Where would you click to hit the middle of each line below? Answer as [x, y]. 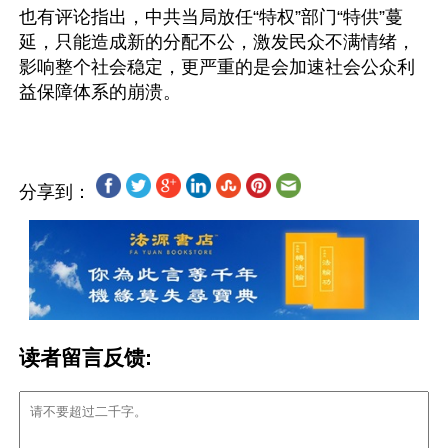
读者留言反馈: [85, 358]
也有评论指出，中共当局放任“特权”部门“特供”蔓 [211, 17]
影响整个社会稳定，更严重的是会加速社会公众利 [217, 67]
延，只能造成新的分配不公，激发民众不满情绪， [217, 42]
